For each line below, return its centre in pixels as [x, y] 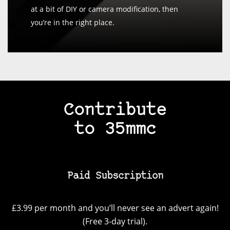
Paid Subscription [115, 177]
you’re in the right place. [73, 23]
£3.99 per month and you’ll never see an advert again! [115, 208]
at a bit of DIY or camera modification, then [104, 9]
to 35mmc [115, 130]
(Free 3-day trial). [115, 222]
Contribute [115, 111]
